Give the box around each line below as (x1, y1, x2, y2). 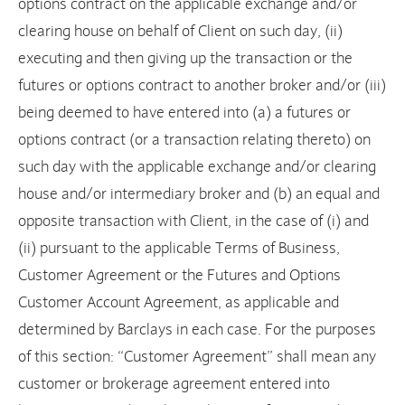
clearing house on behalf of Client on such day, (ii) (18, 22, 343, 42)
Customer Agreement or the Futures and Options (18, 266, 341, 286)
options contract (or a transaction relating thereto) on (18, 130, 371, 150)
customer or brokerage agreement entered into (18, 374, 330, 394)
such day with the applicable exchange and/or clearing (18, 157, 376, 177)
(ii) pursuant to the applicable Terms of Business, (18, 239, 340, 259)
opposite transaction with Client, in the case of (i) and (18, 212, 369, 231)
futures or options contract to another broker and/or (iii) (18, 76, 386, 96)
